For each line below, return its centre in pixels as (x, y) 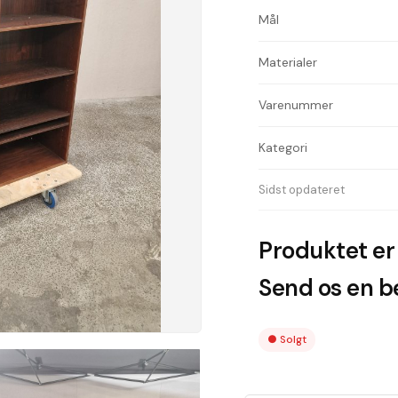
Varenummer (296, 105)
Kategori (283, 147)
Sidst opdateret (302, 190)
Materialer (288, 62)
